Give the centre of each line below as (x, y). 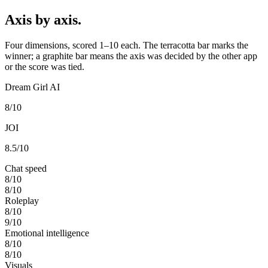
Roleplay (22, 200)
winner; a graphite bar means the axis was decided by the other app (131, 56)
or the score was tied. (45, 66)
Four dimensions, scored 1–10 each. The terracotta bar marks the (127, 45)
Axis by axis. (43, 19)
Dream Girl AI (32, 87)
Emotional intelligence (47, 233)
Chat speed (26, 168)
